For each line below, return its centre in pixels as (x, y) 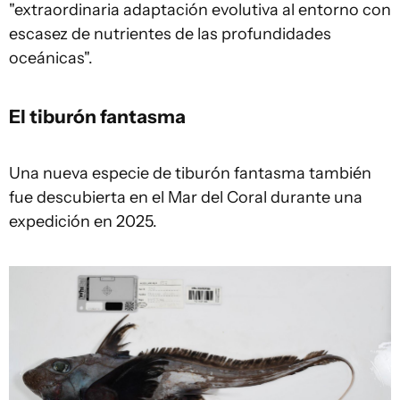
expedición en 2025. (83, 221)
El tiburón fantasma (97, 116)
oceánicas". (51, 58)
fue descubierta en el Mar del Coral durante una (186, 197)
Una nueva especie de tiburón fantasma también (190, 173)
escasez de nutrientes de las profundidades (170, 33)
